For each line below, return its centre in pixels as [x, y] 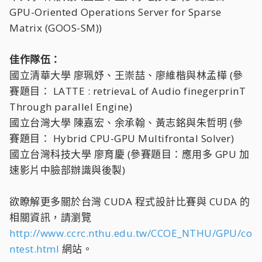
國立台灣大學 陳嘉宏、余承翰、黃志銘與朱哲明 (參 [126, 123]
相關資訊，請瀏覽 [50, 217]
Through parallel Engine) [71, 107]
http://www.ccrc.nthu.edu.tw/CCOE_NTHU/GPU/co [131, 233]
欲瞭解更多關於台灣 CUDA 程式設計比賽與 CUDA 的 [130, 201]
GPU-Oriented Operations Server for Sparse [116, 12]
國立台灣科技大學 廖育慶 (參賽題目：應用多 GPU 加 [129, 154]
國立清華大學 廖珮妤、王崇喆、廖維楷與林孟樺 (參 [126, 75]
